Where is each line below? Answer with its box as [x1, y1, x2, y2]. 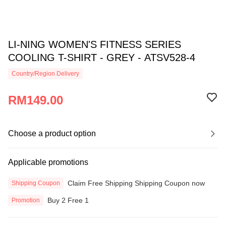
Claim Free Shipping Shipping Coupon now [68, 179, 205, 187]
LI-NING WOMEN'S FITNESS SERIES [8, 39, 181, 50]
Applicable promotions [8, 158, 88, 166]
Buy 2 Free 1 [47, 196, 89, 204]
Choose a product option [8, 129, 96, 138]
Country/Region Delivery [12, 70, 79, 77]
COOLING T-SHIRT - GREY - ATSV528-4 [8, 52, 195, 63]
